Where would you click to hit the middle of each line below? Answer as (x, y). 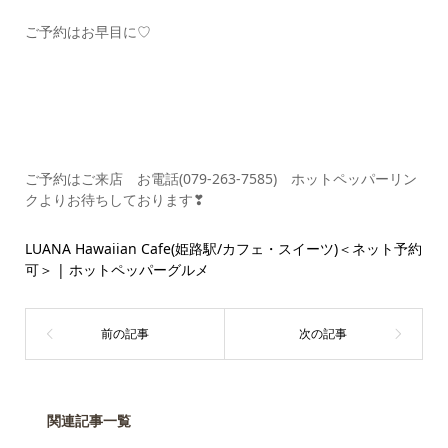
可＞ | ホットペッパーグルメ (116, 269)
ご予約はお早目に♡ (87, 31)
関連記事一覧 (88, 420)
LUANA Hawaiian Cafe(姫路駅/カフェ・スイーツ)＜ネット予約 (223, 248)
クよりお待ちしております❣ (114, 199)
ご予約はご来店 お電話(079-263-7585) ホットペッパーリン (220, 178)
